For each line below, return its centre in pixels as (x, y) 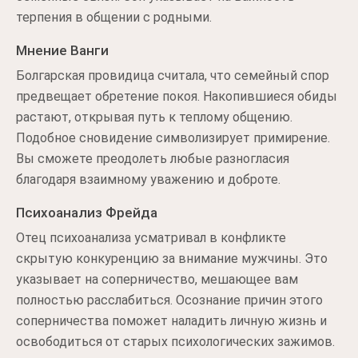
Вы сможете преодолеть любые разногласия (153, 159)
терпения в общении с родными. (114, 17)
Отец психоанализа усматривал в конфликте (151, 238)
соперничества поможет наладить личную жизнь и (171, 321)
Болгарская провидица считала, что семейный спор (173, 76)
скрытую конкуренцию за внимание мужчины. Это (172, 259)
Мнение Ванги (62, 50)
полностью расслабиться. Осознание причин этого (169, 300)
